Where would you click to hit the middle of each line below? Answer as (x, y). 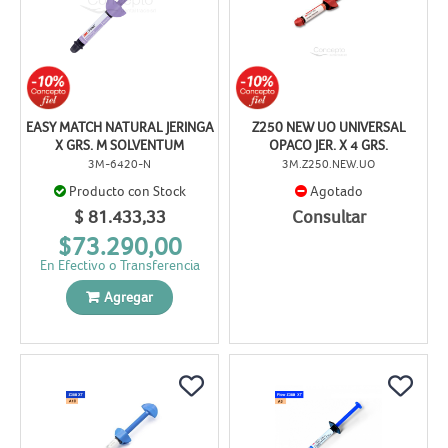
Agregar (128, 296)
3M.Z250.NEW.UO (328, 164)
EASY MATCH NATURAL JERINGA (119, 127)
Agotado (336, 191)
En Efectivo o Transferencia (119, 264)
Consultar (328, 217)
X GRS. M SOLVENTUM (119, 145)
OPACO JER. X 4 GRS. (328, 145)
